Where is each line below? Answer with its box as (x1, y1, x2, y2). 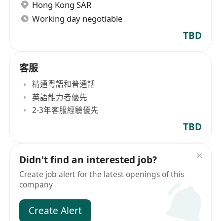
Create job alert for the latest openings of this (19, 169, 184, 180)
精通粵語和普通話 (32, 78, 96, 90)
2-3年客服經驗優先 (32, 104, 99, 115)
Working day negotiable (32, 12, 123, 24)
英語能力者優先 (32, 91, 88, 103)
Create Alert (29, 204, 82, 218)
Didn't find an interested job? (19, 153, 157, 167)
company (19, 179, 53, 190)
